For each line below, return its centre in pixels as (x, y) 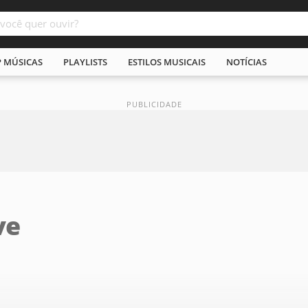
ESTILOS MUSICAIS (167, 62)
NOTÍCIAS (246, 62)
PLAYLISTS (85, 62)
